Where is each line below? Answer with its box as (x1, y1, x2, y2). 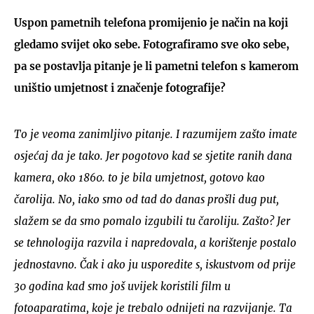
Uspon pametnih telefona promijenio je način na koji (14, 15, 288, 29)
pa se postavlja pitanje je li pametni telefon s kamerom (14, 59, 299, 73)
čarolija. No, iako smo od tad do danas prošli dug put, (14, 192, 279, 206)
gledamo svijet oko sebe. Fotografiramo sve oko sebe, (14, 37, 289, 51)
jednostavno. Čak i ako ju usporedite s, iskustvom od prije (14, 257, 296, 271)
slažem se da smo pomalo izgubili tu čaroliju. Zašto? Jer (14, 214, 290, 228)
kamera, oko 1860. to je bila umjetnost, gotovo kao (14, 170, 265, 184)
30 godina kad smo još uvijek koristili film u (14, 279, 231, 293)
